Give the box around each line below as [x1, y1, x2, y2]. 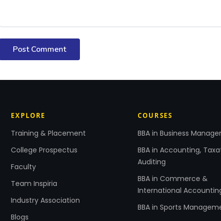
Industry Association [11, 195, 80, 205]
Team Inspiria [11, 178, 58, 188]
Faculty [11, 161, 37, 172]
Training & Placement [11, 128, 86, 138]
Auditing [138, 156, 166, 167]
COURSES [138, 110, 173, 120]
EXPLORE [11, 110, 46, 120]
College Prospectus [11, 145, 78, 155]
